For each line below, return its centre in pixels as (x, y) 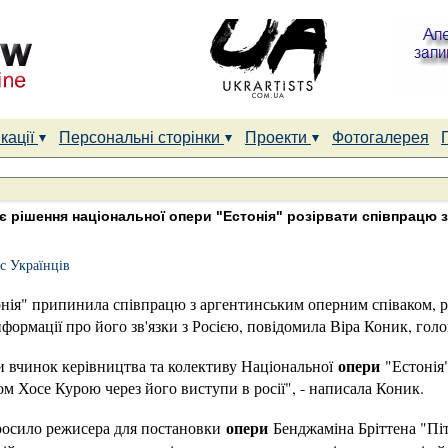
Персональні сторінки (141, 137)
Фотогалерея (380, 137)
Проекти (278, 137)
